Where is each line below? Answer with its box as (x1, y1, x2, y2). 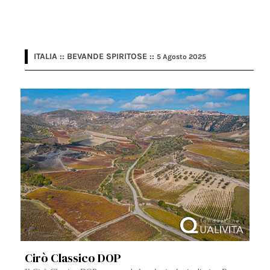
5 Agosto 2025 (157, 52, 207, 61)
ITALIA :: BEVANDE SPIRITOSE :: (34, 51, 157, 62)
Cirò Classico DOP (25, 250, 122, 267)
